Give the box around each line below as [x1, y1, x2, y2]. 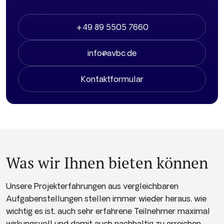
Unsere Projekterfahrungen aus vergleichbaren [6, 181, 178, 191]
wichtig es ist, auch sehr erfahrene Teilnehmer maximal [6, 206, 210, 216]
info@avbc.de [87, 48, 136, 57]
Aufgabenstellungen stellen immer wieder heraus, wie [6, 194, 206, 203]
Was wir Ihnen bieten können [6, 152, 208, 173]
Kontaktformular [80, 74, 143, 83]
